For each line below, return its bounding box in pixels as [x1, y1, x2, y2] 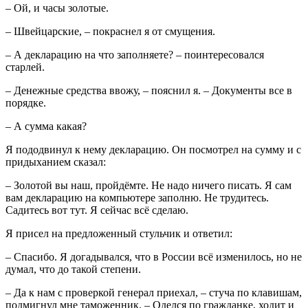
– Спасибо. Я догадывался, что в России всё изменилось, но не [5, 250, 302, 263]
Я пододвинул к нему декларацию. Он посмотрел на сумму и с [5, 143, 301, 155]
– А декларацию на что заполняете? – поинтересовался [5, 48, 264, 60]
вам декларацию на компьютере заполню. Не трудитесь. [5, 191, 269, 203]
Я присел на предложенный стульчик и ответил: [5, 227, 232, 239]
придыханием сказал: [5, 155, 106, 168]
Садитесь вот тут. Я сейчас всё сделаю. [5, 203, 188, 216]
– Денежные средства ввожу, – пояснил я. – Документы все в [5, 84, 292, 96]
